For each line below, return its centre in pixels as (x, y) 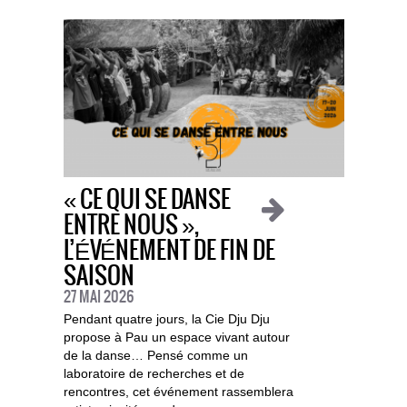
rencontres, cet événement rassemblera (178, 392)
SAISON (99, 277)
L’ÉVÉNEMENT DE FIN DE (169, 252)
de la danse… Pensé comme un (155, 356)
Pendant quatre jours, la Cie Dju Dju (166, 319)
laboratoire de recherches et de (154, 374)
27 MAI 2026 (98, 298)
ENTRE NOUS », (131, 226)
